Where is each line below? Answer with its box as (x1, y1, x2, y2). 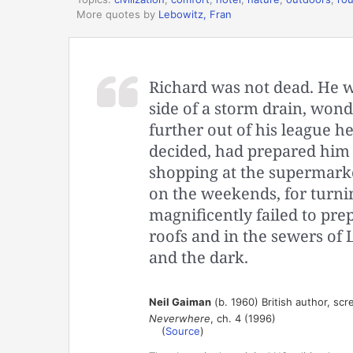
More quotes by (76, 7, 158, 20)
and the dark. (148, 247, 248, 269)
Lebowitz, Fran (158, 7, 232, 20)
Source (165, 325, 200, 338)
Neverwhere (148, 312, 210, 325)
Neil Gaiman (148, 295, 211, 309)
